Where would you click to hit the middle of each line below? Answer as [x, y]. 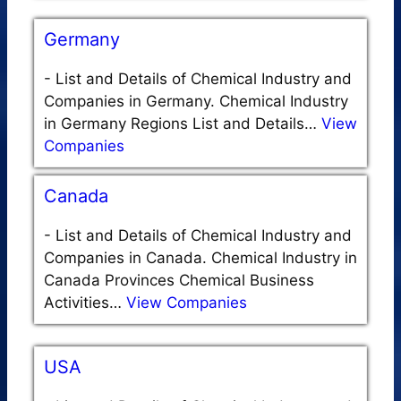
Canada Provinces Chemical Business [179, 280]
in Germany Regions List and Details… [183, 123]
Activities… [85, 302]
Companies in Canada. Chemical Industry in [200, 257]
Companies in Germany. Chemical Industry [196, 101]
